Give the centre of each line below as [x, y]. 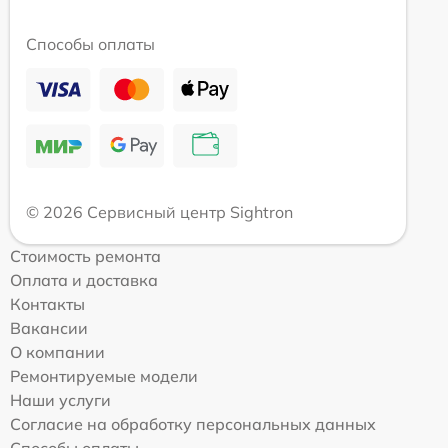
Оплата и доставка [84, 279]
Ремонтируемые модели [104, 375]
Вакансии [49, 327]
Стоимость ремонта [85, 255]
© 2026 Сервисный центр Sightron [159, 211]
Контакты [47, 303]
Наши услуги [60, 399]
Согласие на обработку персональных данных [193, 423]
